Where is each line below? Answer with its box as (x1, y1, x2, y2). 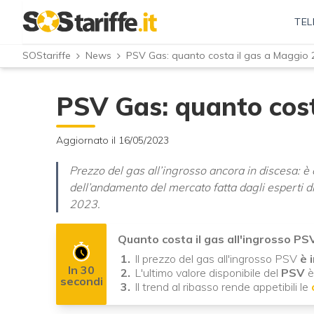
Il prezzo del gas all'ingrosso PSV (135, 252, 300, 266)
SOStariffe (22, 49, 71, 62)
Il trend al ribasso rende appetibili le (135, 280, 311, 294)
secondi (60, 274, 103, 289)
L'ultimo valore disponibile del (135, 266, 281, 280)
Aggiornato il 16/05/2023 (56, 134, 169, 147)
